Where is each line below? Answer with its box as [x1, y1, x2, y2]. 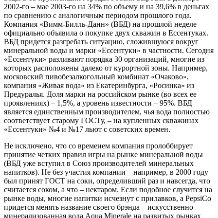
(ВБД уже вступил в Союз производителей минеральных [4, 159, 194, 167]
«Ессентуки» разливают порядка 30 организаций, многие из [4, 54, 204, 63]
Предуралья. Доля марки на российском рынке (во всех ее [4, 90, 197, 98]
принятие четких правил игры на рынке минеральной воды [4, 150, 203, 159]
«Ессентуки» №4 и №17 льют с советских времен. [4, 125, 170, 133]
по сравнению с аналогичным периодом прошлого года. [4, 11, 192, 19]
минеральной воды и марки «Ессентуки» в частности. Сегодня [4, 46, 214, 54]
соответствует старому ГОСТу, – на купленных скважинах [4, 116, 199, 125]
